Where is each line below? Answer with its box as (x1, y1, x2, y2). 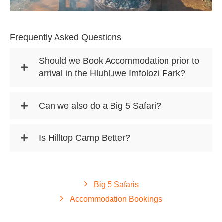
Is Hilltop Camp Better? (39, 132, 130, 143)
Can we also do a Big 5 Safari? (39, 100, 161, 111)
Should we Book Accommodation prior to (39, 55, 199, 66)
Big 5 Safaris (93, 180, 139, 189)
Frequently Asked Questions (10, 32, 121, 42)
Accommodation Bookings (70, 194, 162, 203)
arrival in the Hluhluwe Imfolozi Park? (39, 68, 185, 78)
